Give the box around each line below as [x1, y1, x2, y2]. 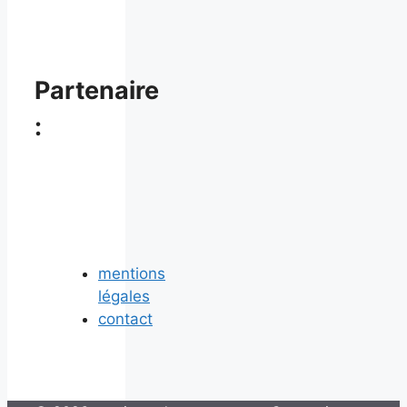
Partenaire [35, 74, 159, 105]
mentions [98, 264, 165, 283]
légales [98, 287, 150, 306]
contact [98, 310, 153, 329]
